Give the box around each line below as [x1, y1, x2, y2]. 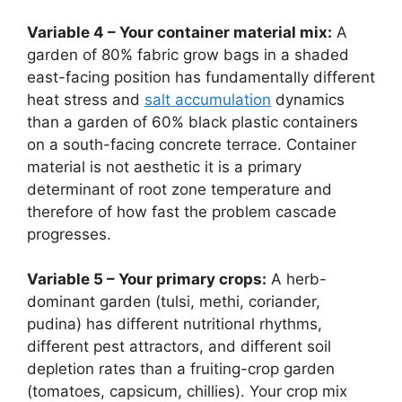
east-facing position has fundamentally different [27, 67, 375, 86]
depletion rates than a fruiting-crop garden [27, 360, 335, 379]
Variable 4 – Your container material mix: [27, 22, 332, 41]
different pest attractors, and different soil [27, 337, 331, 356]
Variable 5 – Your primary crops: [27, 270, 267, 289]
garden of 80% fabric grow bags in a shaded [27, 45, 349, 64]
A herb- [267, 270, 327, 289]
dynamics [271, 90, 345, 109]
